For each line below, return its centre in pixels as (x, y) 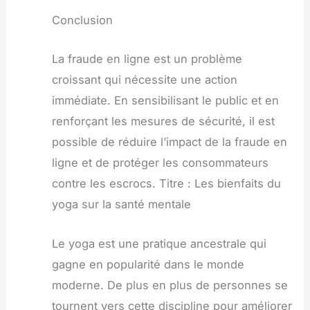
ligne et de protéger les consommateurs (160, 163)
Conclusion (82, 20)
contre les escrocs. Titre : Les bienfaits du (166, 184)
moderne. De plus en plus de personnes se (170, 285)
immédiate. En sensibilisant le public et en (165, 101)
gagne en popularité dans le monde (148, 264)
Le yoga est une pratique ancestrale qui (159, 243)
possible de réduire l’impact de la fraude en (169, 142)
